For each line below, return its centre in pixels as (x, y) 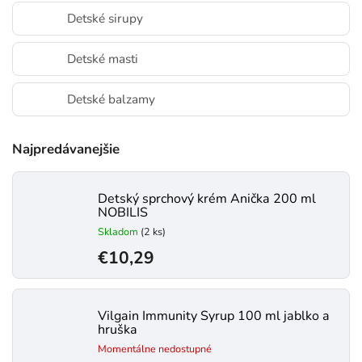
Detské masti (103, 59)
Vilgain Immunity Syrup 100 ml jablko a (214, 316)
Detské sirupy (105, 18)
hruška (118, 330)
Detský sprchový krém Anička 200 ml (207, 199)
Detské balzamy (111, 99)
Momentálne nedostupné (155, 349)
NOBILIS (123, 213)
